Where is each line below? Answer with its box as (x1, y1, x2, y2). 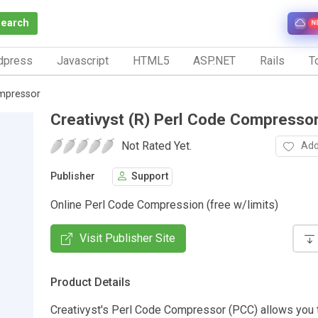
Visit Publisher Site (79, 231, 175, 245)
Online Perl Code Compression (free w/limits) (50, 197, 278, 212)
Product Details (50, 275, 131, 289)
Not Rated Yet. (121, 138, 192, 153)
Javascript (56, 53, 109, 67)
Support (131, 170, 168, 183)
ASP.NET (193, 53, 236, 67)
